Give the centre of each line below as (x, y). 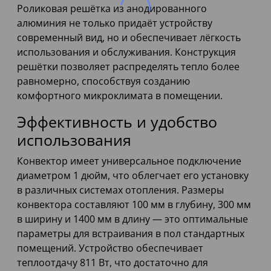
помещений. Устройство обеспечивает (110, 248)
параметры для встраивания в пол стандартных (131, 234)
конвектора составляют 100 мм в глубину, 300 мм (134, 205)
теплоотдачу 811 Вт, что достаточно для (113, 263)
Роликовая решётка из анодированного (112, 9)
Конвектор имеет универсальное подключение (129, 161)
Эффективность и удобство (117, 122)
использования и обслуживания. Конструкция (126, 52)
